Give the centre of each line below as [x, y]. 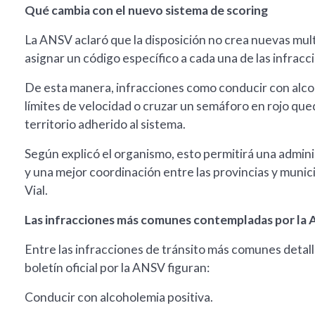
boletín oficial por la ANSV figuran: [117, 268]
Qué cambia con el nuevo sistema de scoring [146, 11]
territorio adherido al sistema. [105, 124]
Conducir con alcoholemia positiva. [119, 297]
